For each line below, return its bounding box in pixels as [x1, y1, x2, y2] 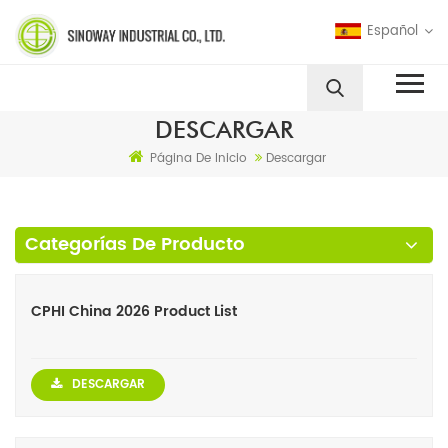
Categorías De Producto [25, 230, 245, 260]
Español [367, 20, 418, 42]
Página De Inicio [149, 149, 247, 169]
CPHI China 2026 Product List [31, 300, 237, 324]
